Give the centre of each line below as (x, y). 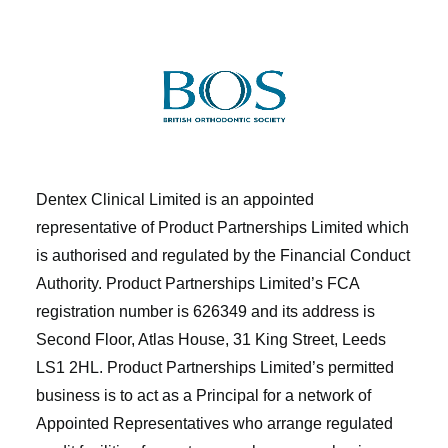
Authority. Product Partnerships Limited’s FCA (197, 283)
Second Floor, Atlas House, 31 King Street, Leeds (211, 339)
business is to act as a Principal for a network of (203, 395)
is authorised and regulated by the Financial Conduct (223, 255)
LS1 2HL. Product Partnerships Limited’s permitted (215, 367)
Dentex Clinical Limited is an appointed (175, 199)
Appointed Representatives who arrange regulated (214, 423)
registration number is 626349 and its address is (205, 311)
